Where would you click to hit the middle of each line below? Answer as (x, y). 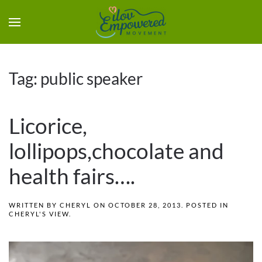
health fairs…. (72, 176)
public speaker (92, 78)
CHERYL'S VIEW (39, 214)
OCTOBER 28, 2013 (145, 205)
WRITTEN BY (34, 205)
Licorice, (48, 126)
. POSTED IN (205, 205)
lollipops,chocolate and (116, 151)
